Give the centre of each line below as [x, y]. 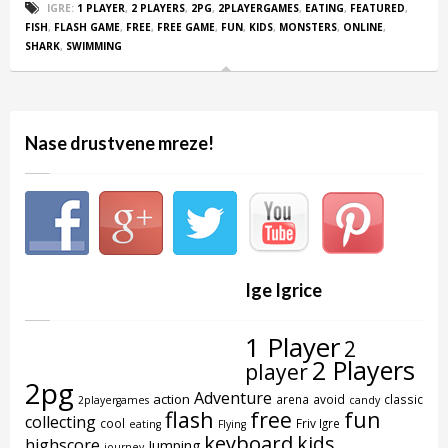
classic [403, 398]
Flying [232, 423]
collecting [60, 421]
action [171, 398]
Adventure [233, 397]
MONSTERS [308, 26]
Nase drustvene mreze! [119, 142]
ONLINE [363, 26]
